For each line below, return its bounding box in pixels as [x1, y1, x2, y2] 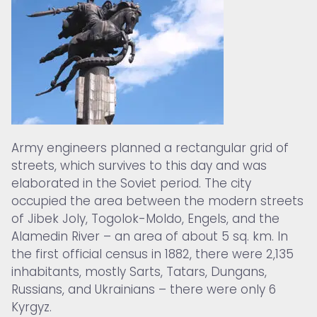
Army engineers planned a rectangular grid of [11, 139, 289, 157]
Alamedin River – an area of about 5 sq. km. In [11, 228, 288, 246]
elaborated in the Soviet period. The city [11, 175, 251, 192]
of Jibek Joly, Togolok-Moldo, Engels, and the [11, 210, 279, 228]
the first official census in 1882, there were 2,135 [11, 246, 294, 263]
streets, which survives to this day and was [11, 157, 267, 175]
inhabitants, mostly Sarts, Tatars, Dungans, [11, 263, 267, 281]
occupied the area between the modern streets [11, 192, 304, 210]
